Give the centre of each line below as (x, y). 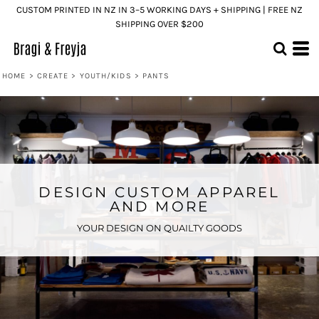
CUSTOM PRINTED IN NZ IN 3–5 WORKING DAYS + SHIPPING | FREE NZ (159, 10)
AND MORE (159, 206)
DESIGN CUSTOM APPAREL (159, 192)
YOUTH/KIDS (105, 76)
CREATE (53, 76)
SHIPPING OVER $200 (159, 24)
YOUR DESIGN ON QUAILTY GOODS (159, 228)
